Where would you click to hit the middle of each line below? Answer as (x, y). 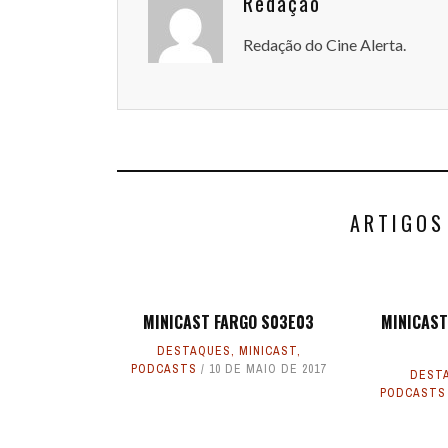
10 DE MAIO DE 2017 (268, 369)
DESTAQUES (193, 351)
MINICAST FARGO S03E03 (229, 322)
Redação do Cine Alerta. (324, 44)
